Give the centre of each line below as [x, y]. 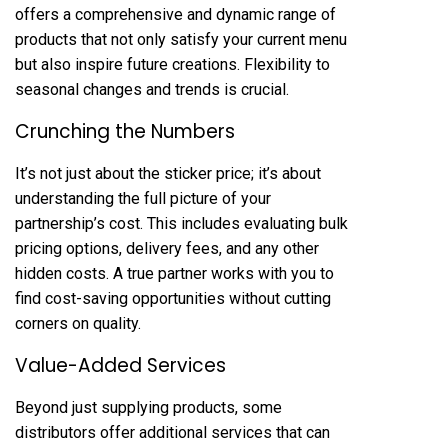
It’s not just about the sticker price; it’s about [168, 173]
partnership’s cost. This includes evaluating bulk [181, 223]
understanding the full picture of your [143, 198]
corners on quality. [78, 323]
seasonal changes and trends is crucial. [152, 89]
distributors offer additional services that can [172, 432]
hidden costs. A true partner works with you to [174, 273]
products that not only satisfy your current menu [181, 39]
